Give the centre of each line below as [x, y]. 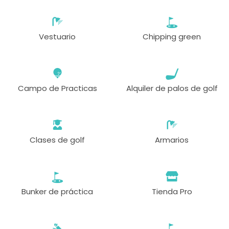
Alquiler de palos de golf [172, 88]
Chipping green [172, 36]
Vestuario [57, 36]
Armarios [172, 140]
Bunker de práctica [57, 191]
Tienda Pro [172, 191]
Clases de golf [57, 140]
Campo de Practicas [57, 88]
